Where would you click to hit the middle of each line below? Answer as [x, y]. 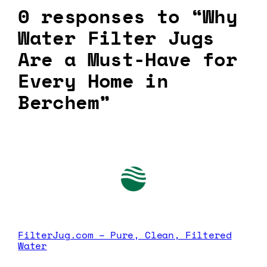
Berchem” [64, 102]
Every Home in [93, 81]
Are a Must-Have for [128, 59]
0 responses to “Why [128, 16]
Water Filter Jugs [116, 38]
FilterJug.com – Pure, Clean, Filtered [125, 235]
